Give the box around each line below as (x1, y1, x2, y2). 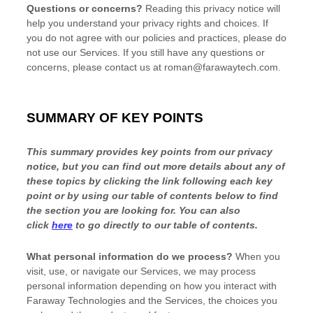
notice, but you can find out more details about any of (27, 161, 285, 172)
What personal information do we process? (27, 251, 233, 262)
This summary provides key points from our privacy (27, 146, 272, 157)
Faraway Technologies (27, 295, 126, 306)
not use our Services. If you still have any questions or (27, 47, 265, 58)
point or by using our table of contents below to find (27, 190, 278, 201)
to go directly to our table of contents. (73, 219, 258, 231)
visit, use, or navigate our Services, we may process (27, 265, 256, 277)
